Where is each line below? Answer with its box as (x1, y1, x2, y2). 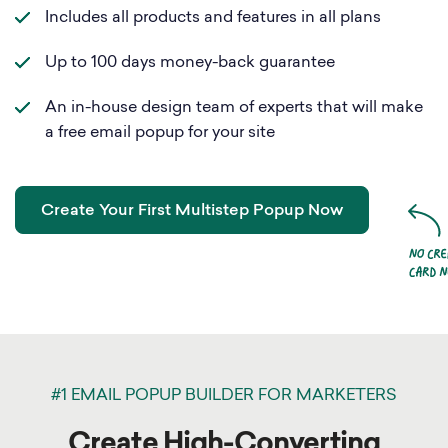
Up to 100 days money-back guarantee (45, 55, 335, 71)
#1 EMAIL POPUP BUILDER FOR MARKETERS (51, 388, 397, 404)
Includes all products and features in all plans (45, 10, 381, 26)
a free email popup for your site (45, 125, 275, 141)
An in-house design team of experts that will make (45, 100, 423, 116)
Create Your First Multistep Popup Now (41, 203, 343, 219)
